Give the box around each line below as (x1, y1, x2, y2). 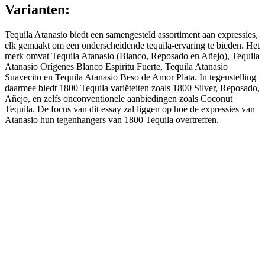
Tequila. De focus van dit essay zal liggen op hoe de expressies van (5, 104, 255, 115)
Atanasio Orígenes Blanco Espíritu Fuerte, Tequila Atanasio (5, 62, 228, 72)
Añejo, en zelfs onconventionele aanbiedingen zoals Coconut (5, 93, 232, 104)
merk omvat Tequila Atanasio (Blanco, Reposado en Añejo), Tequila (5, 51, 260, 62)
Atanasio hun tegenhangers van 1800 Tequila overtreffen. (5, 115, 219, 125)
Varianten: (5, 2, 70, 18)
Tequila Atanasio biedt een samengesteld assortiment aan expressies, (5, 30, 258, 40)
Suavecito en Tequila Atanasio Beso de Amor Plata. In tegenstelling (5, 72, 256, 83)
